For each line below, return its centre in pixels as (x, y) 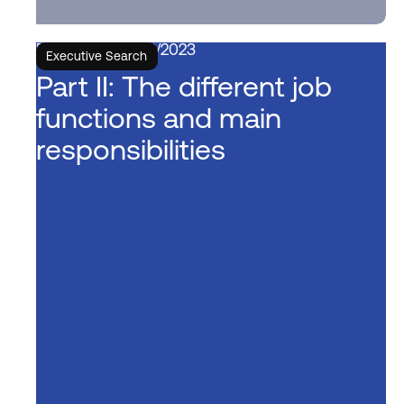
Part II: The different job (184, 86)
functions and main (158, 117)
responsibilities (130, 149)
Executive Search (97, 56)
